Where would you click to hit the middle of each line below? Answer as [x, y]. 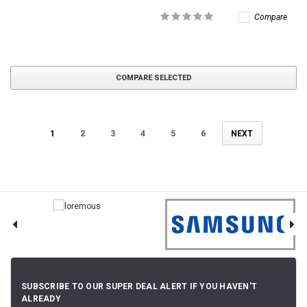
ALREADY [41, 298]
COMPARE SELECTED [153, 77]
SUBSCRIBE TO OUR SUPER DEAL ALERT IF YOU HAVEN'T [139, 286]
